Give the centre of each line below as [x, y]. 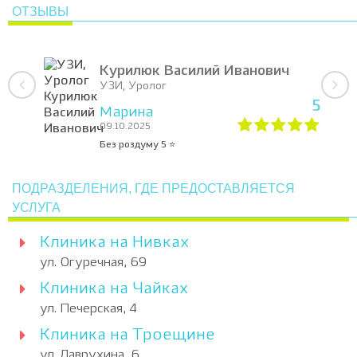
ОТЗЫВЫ [40, 12]
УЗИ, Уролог [133, 86]
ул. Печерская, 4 [88, 309]
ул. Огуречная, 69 [93, 263]
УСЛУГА [36, 208]
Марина [126, 112]
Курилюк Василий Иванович [194, 71]
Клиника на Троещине [127, 335]
